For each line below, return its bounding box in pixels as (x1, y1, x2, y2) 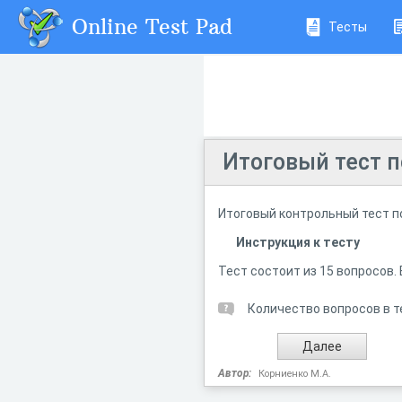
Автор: (218, 367, 251, 380)
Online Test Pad (72, 13, 232, 39)
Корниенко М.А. (258, 368, 331, 380)
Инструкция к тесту (236, 235, 360, 249)
